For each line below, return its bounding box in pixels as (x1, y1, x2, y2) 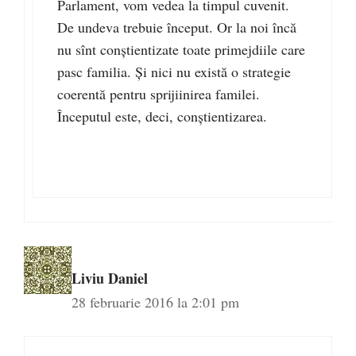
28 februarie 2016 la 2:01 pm (72, 292, 239, 312)
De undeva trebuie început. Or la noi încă (57, 17, 296, 37)
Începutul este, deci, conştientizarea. (57, 106, 267, 126)
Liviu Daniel (72, 268, 148, 289)
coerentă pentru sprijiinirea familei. (57, 84, 260, 104)
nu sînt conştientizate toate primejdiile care (57, 40, 305, 60)
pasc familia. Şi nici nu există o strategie (57, 62, 291, 82)
